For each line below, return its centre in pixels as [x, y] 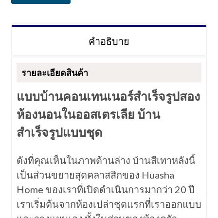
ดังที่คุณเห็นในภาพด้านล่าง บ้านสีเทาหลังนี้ [106, 160]
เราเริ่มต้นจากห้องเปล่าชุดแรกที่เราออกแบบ [109, 204]
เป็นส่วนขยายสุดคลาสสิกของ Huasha [95, 175]
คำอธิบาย [109, 41]
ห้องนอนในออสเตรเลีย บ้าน [88, 114]
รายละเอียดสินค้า [54, 73]
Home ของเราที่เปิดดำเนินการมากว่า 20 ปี [105, 189]
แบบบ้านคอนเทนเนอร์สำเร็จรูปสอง [108, 96]
